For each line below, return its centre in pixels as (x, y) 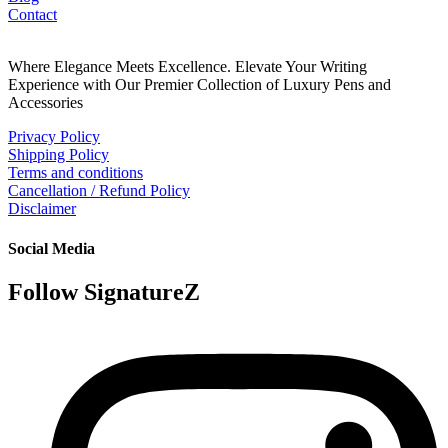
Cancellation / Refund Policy (99, 191)
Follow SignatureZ (104, 291)
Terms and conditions (75, 173)
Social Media (51, 248)
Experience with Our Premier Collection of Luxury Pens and (199, 85)
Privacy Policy (54, 137)
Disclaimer (42, 209)
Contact (32, 15)
